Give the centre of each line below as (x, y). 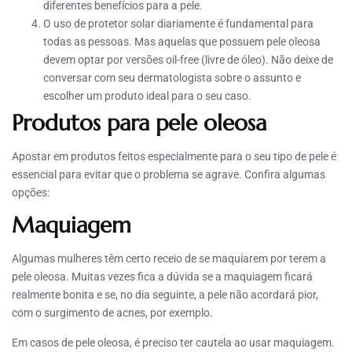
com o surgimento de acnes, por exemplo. (112, 312)
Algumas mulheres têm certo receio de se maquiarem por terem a (169, 258)
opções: (31, 192)
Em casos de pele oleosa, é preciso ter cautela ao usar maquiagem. (173, 342)
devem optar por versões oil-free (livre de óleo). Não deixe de (188, 59)
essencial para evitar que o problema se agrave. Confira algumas (169, 174)
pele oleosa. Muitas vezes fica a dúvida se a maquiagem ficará (162, 276)
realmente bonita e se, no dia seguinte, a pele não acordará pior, (165, 294)
